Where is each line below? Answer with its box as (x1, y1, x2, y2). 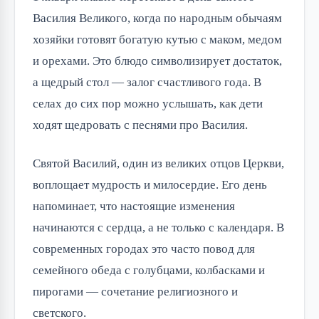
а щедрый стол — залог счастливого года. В (33, 75, 261, 89)
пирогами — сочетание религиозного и (33, 284, 238, 298)
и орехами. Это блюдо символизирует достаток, (33, 53, 282, 68)
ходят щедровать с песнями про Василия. (33, 117, 248, 132)
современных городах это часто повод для (33, 241, 255, 256)
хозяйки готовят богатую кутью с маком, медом (33, 32, 282, 46)
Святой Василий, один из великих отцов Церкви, (33, 156, 284, 170)
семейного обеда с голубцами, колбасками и (33, 263, 265, 277)
